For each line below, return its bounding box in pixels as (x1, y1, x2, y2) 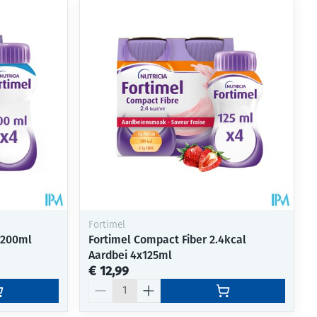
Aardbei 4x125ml (88, 248, 173, 263)
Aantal (88, 278, 122, 292)
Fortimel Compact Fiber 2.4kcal (88, 233, 247, 247)
